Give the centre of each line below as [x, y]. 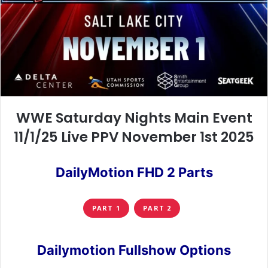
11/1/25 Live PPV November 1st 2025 [134, 137]
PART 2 [157, 208]
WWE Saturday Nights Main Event [134, 118]
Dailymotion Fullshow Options [134, 250]
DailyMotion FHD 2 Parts [134, 172]
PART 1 [106, 208]
